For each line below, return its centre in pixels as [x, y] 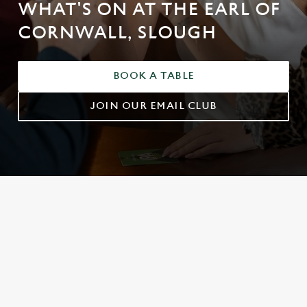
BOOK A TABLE [153, 76]
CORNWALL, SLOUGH [117, 33]
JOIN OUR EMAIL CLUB [153, 106]
